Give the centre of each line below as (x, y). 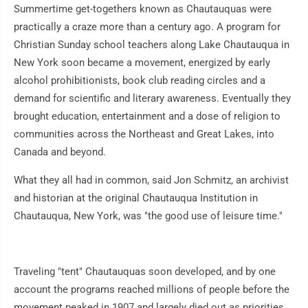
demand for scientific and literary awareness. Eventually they (152, 99)
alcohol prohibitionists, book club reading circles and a (140, 81)
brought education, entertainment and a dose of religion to (147, 117)
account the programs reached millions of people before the (152, 290)
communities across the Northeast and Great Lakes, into (144, 134)
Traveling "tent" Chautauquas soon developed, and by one (145, 272)
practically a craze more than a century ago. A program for (147, 27)
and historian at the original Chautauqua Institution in (136, 198)
